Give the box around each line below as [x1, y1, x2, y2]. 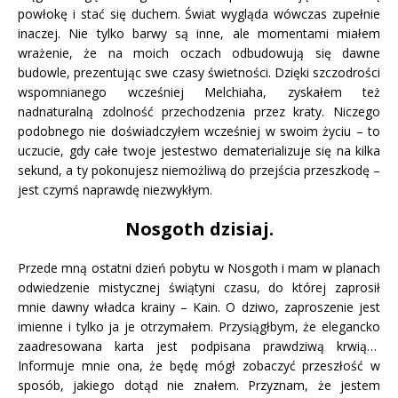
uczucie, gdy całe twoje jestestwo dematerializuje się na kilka [18, 142, 380, 160]
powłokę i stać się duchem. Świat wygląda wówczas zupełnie [18, 5, 380, 23]
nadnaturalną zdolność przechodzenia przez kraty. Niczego [18, 103, 380, 121]
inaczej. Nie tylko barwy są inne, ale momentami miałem [18, 25, 380, 43]
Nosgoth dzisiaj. [124, 217, 274, 242]
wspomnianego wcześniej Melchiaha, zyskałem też [18, 84, 380, 101]
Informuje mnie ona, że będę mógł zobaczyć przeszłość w [18, 357, 380, 375]
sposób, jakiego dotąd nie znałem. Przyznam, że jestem [18, 377, 380, 394]
